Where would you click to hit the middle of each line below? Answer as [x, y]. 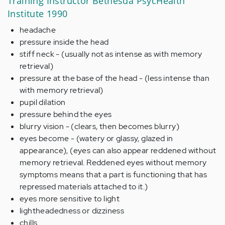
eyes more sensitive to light [70, 199]
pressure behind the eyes [66, 114]
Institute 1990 [38, 14]
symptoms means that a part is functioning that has [113, 175]
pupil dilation [43, 102]
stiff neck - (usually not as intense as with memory [111, 54]
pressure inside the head [64, 42]
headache [38, 30]
